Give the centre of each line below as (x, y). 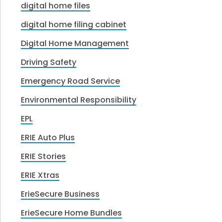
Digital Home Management (75, 44)
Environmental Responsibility (79, 100)
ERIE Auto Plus (48, 138)
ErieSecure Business (60, 194)
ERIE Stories (44, 157)
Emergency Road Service (71, 81)
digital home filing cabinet (74, 25)
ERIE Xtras (40, 175)
